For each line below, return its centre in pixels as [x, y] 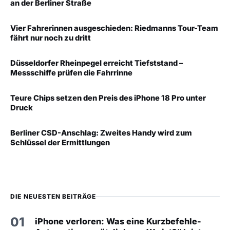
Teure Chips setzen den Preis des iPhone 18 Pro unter [108, 98]
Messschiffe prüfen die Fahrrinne [71, 73]
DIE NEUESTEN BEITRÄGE [53, 196]
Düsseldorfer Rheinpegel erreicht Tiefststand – [97, 63]
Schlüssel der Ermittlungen [60, 142]
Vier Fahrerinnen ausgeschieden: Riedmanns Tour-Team [114, 28]
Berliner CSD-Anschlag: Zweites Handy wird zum [101, 133]
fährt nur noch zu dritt [51, 38]
